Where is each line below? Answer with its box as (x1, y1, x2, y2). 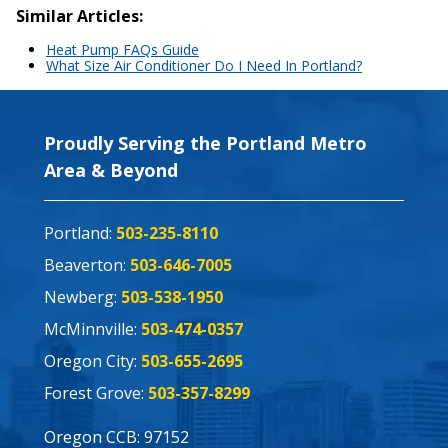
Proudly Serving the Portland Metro (44, 131, 367, 156)
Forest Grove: (44, 382, 148, 405)
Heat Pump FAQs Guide (46, 40, 199, 60)
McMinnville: (44, 318, 141, 341)
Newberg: (44, 286, 121, 309)
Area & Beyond (44, 158, 178, 183)
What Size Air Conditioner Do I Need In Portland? (46, 56, 362, 76)
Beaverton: (44, 254, 130, 277)
